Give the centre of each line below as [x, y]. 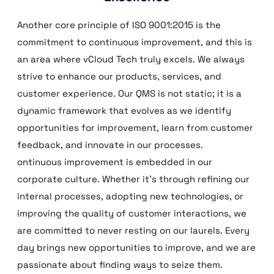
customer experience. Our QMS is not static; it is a [129, 93]
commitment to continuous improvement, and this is [134, 42]
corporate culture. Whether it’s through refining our [133, 179]
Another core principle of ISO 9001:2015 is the [119, 24]
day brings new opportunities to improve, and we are [136, 247]
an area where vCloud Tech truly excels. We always [131, 59]
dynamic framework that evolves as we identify [124, 110]
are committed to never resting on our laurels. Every [133, 230]
